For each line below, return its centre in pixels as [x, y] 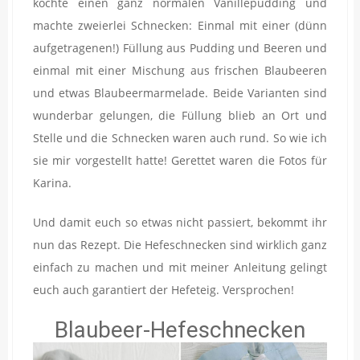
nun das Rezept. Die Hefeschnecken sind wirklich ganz [180, 245]
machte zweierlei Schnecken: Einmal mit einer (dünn [180, 26]
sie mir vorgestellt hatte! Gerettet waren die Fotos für [180, 161]
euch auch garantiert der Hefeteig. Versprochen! [164, 290]
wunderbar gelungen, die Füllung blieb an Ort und [180, 116]
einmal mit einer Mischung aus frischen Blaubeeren [180, 71]
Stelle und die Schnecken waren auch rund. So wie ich [180, 138]
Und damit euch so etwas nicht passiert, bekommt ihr [180, 223]
